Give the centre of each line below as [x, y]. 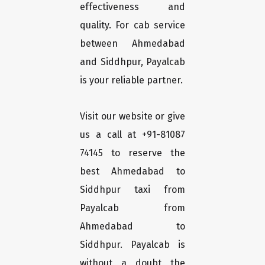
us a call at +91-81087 [132, 135]
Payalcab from [132, 208]
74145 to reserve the [132, 153]
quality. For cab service [132, 25]
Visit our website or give [132, 117]
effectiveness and [132, 7]
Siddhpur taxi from [132, 190]
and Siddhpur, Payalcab [132, 62]
